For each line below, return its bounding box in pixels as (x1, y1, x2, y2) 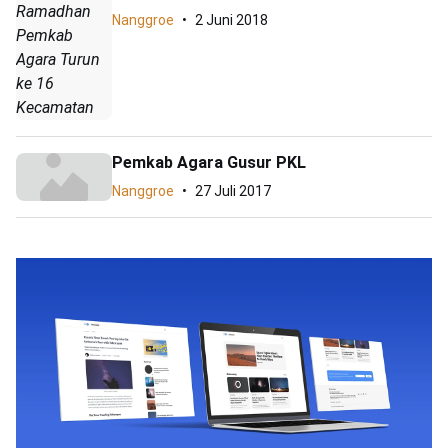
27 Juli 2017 (195, 183, 271, 200)
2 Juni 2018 (195, 12, 268, 29)
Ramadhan (16, 2, 91, 22)
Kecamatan (16, 98, 94, 118)
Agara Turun (16, 50, 100, 70)
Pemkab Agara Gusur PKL (112, 153, 306, 173)
